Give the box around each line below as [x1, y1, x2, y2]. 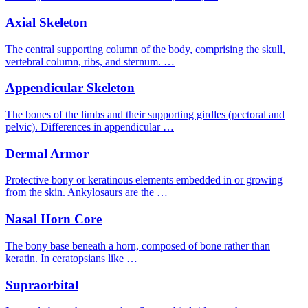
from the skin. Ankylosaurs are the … [5, 186, 168, 199]
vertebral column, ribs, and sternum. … [5, 55, 175, 67]
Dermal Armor [5, 146, 89, 161]
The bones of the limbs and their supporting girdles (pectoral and [5, 108, 285, 120]
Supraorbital [5, 277, 78, 292]
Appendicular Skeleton [5, 80, 135, 96]
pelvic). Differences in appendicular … [5, 120, 174, 133]
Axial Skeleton [5, 14, 87, 30]
